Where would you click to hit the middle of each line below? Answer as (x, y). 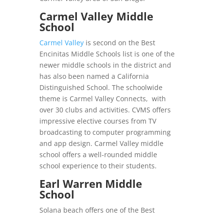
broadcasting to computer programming (105, 132)
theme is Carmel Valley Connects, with (102, 99)
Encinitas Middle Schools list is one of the (107, 54)
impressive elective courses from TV (98, 121)
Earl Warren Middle (91, 184)
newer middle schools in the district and (105, 65)
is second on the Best (119, 43)
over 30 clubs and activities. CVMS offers (105, 110)
